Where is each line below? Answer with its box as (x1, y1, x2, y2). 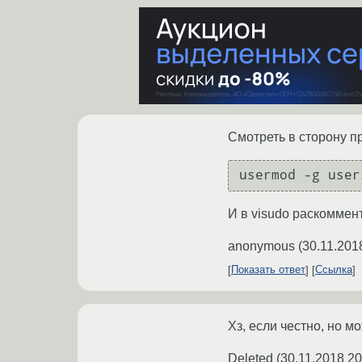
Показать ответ (231, 263, 305, 276)
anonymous (228, 238, 295, 253)
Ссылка (315, 263, 352, 276)
